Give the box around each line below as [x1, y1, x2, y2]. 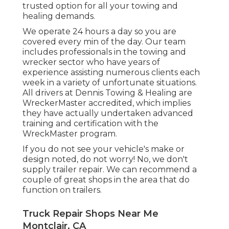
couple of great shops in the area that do [22, 175, 190, 185]
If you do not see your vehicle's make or [22, 144, 185, 154]
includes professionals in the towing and [22, 47, 186, 57]
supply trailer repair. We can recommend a [22, 165, 197, 175]
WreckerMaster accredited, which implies [22, 98, 191, 108]
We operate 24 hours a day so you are [22, 27, 176, 37]
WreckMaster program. [22, 129, 117, 139]
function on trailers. [22, 185, 102, 195]
